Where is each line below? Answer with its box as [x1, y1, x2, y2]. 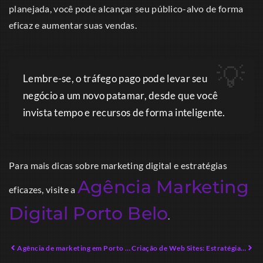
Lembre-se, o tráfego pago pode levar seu [23, 72, 207, 85]
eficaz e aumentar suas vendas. [9, 19, 137, 31]
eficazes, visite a [9, 183, 77, 195]
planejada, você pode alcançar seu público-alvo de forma [9, 2, 244, 14]
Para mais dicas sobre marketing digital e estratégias [9, 159, 227, 171]
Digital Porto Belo [9, 202, 168, 224]
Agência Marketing [77, 176, 249, 198]
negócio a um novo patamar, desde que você [23, 89, 218, 102]
